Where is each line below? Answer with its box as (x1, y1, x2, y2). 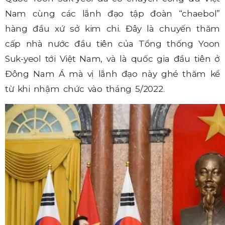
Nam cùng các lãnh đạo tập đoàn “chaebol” (5, 9, 220, 19)
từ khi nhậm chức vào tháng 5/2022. (5, 84, 165, 94)
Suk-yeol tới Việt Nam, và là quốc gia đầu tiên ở (5, 54, 220, 64)
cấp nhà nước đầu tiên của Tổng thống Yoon (5, 39, 220, 49)
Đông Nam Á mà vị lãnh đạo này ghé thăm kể (5, 69, 220, 79)
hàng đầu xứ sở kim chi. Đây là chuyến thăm (5, 24, 220, 34)
